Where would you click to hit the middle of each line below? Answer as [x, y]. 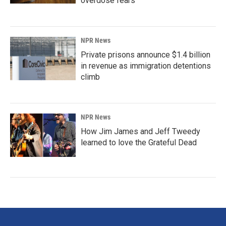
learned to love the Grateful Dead [139, 143]
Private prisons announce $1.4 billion [146, 55]
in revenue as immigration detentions [146, 66]
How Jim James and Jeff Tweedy [140, 131]
